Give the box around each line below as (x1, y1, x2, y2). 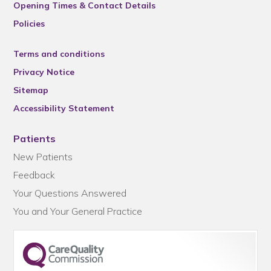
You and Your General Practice (13, 205, 143, 217)
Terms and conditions (13, 48, 105, 59)
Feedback (13, 169, 56, 181)
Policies (13, 18, 45, 29)
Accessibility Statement (13, 103, 115, 114)
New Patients (13, 151, 73, 163)
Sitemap (13, 85, 49, 96)
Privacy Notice (13, 67, 75, 77)
